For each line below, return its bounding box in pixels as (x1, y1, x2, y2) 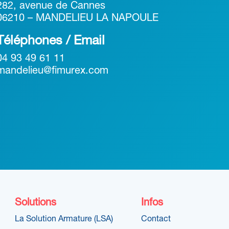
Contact (141, 216, 171, 223)
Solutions (15, 198, 57, 208)
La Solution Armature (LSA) (15, 216, 113, 223)
